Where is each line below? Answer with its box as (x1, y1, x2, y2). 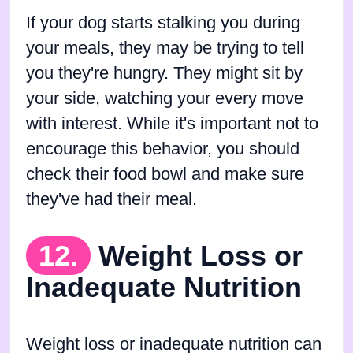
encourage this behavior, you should (26, 139, 299, 158)
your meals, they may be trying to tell (26, 38, 304, 58)
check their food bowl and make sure (26, 164, 304, 184)
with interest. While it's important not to (26, 113, 318, 133)
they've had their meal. (26, 189, 197, 209)
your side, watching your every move (26, 88, 303, 108)
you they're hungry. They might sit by (26, 63, 303, 83)
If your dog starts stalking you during (26, 13, 300, 32)
